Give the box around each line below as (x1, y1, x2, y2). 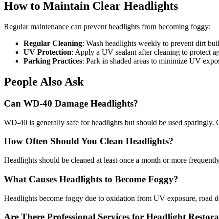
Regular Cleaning (23, 39, 82, 48)
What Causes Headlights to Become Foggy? (4, 174, 178, 184)
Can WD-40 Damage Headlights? (4, 98, 138, 109)
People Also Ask (4, 75, 84, 88)
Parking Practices (23, 57, 82, 66)
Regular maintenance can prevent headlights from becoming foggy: (4, 22, 211, 31)
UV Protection (23, 48, 71, 57)
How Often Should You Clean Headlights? (4, 136, 174, 147)
